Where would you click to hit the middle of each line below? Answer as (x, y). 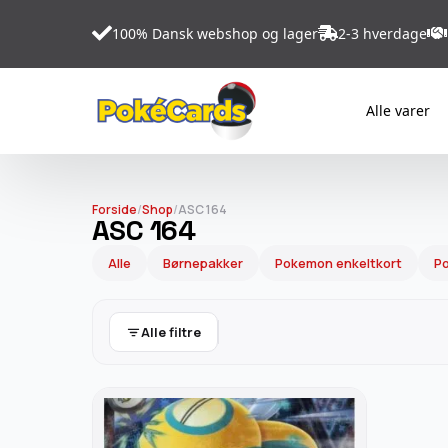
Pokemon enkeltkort (338, 263)
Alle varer (397, 110)
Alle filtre (171, 332)
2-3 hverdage (382, 33)
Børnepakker (203, 263)
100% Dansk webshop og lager (215, 33)
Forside (114, 209)
